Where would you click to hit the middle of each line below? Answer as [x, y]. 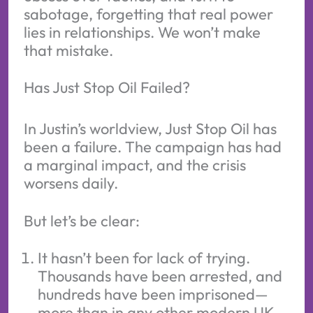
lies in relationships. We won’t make [142, 32]
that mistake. [68, 51]
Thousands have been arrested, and [160, 276]
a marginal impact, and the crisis [134, 165]
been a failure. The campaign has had [152, 147]
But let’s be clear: [81, 220]
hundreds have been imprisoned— [153, 294]
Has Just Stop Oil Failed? [107, 88]
